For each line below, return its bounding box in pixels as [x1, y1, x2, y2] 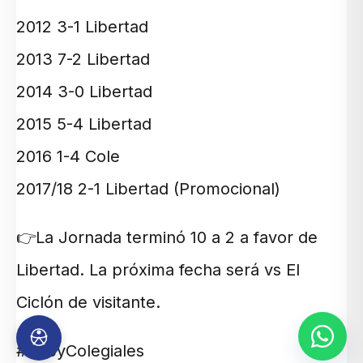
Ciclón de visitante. [16, 293, 160, 313]
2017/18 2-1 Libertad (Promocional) [16, 179, 280, 199]
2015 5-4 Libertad [16, 114, 152, 135]
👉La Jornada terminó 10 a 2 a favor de [16, 228, 318, 248]
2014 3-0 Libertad [16, 82, 152, 102]
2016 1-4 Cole [16, 147, 120, 167]
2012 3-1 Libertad [16, 17, 148, 37]
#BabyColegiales [16, 341, 144, 361]
